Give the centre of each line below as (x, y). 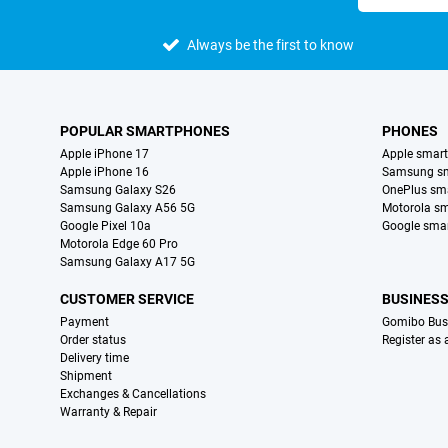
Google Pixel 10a (105, 226)
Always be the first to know (271, 45)
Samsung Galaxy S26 (118, 190)
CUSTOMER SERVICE (127, 299)
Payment (84, 322)
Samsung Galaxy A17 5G (127, 262)
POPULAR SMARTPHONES (145, 131)
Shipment (86, 376)
